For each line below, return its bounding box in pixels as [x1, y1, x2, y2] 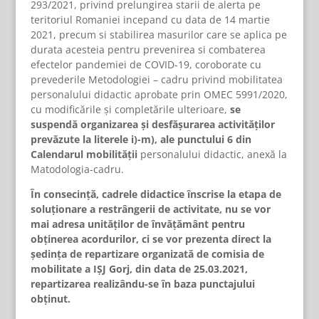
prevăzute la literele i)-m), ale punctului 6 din [30, 132, 251, 146]
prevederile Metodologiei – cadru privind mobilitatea [30, 73, 283, 86]
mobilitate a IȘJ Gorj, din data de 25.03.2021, [30, 262, 248, 276]
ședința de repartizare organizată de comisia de [30, 247, 264, 261]
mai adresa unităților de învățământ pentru [30, 217, 245, 231]
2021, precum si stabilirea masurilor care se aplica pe [30, 28, 287, 41]
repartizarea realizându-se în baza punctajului [30, 277, 255, 291]
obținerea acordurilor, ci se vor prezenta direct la [30, 232, 271, 246]
